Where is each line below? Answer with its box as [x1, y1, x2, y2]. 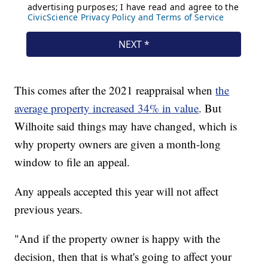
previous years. [14, 201, 83, 217]
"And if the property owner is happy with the [14, 230, 221, 246]
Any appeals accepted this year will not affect [14, 183, 219, 199]
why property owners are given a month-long [14, 136, 221, 151]
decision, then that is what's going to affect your [14, 248, 232, 264]
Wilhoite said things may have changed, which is [14, 118, 237, 133]
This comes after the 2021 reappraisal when [14, 82, 216, 98]
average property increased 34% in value [14, 100, 199, 115]
